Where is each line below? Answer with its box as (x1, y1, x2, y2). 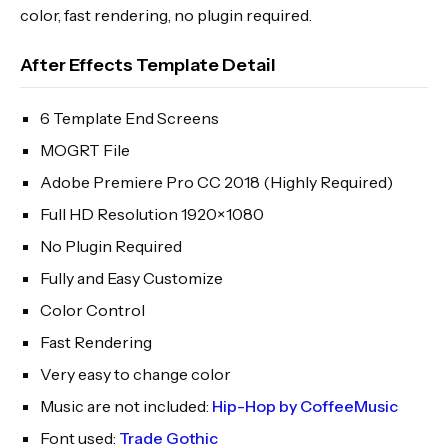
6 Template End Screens (40, 108, 219, 128)
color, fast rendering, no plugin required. (20, 5, 312, 25)
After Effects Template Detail (20, 54, 276, 76)
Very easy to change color (40, 364, 231, 384)
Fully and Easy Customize (40, 268, 223, 288)
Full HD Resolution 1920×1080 (40, 204, 264, 224)
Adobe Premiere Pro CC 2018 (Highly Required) (40, 172, 393, 192)
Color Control (40, 300, 145, 320)
